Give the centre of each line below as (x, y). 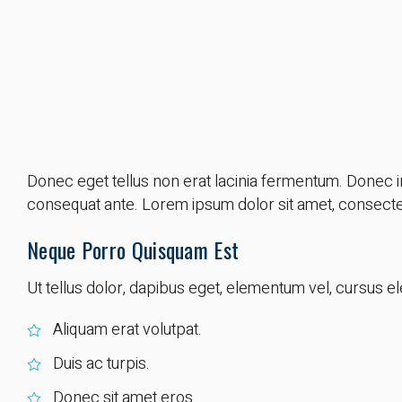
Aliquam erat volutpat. (127, 329)
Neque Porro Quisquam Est (133, 249)
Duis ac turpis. (101, 363)
